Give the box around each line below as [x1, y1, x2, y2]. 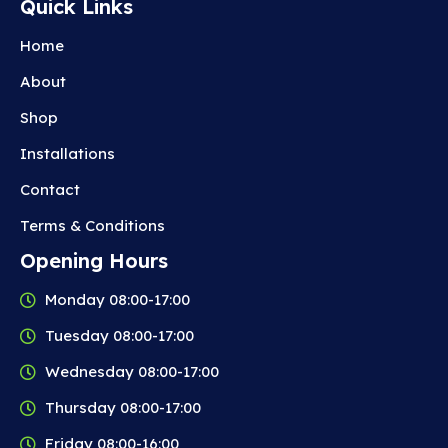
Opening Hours [20, 247, 168, 273]
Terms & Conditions [20, 215, 165, 235]
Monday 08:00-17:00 [45, 289, 190, 309]
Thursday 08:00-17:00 [45, 397, 201, 417]
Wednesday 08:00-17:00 [45, 361, 219, 381]
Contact [20, 179, 80, 199]
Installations [20, 143, 115, 163]
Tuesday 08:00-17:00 [45, 325, 194, 345]
